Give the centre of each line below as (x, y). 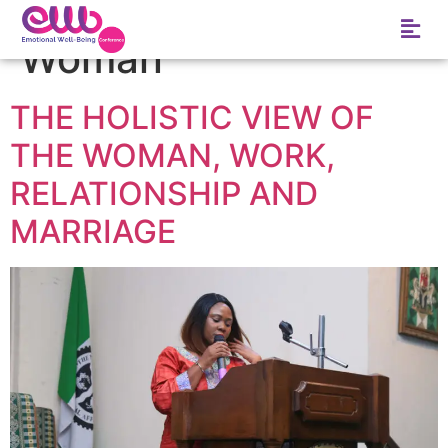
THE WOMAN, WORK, (172, 155)
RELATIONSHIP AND (164, 193)
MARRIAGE (93, 231)
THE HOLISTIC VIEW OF (192, 117)
